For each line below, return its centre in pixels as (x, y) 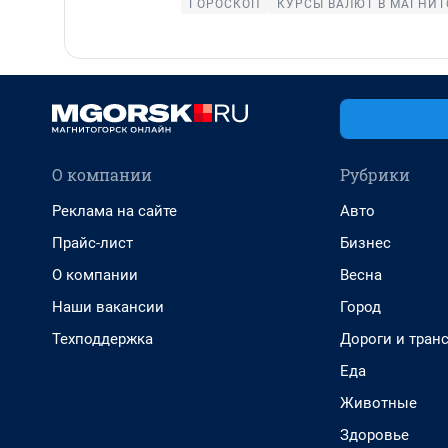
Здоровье (374, 435)
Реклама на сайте (114, 211)
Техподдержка (102, 339)
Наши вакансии (108, 307)
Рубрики (375, 175)
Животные (378, 403)
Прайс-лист (92, 243)
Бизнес (365, 243)
